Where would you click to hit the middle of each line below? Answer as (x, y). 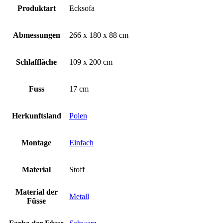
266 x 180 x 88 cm (99, 35)
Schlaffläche (36, 62)
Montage (36, 142)
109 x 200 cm (91, 62)
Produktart (36, 8)
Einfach (81, 142)
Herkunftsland (36, 115)
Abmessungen (36, 35)
